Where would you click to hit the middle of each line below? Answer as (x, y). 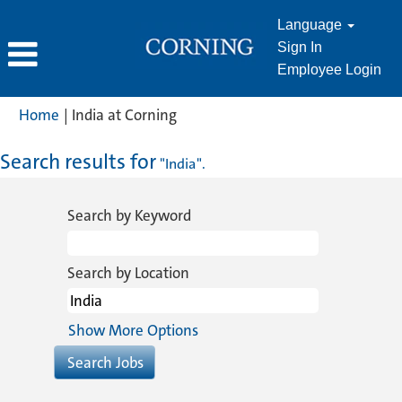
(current (202, 114)
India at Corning (124, 115)
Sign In (300, 47)
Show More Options (133, 330)
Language (311, 25)
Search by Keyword (129, 215)
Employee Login (329, 70)
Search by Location (128, 273)
